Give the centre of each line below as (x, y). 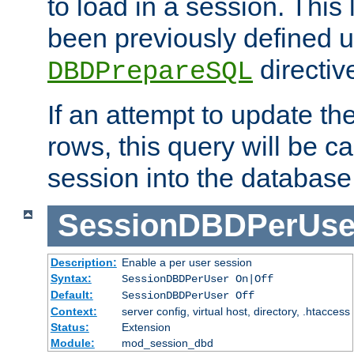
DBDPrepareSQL (150, 72)
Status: (70, 327)
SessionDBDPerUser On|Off (197, 279)
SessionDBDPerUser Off (188, 295)
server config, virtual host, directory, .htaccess (235, 311)
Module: (72, 343)
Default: (72, 294)
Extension (146, 327)
